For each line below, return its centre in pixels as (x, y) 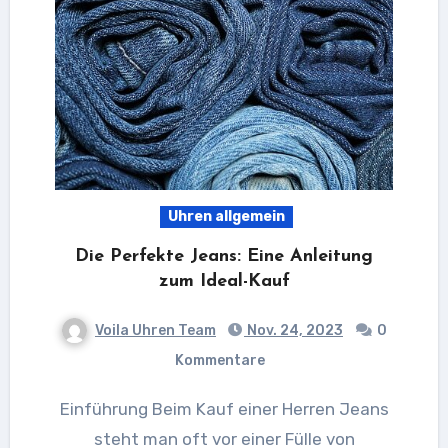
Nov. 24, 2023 (293, 330)
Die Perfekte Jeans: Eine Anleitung (224, 256)
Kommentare (220, 360)
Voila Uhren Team (155, 330)
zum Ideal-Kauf (224, 281)
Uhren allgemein (226, 216)
